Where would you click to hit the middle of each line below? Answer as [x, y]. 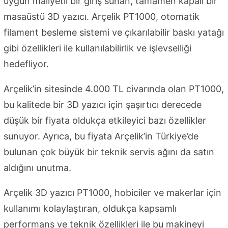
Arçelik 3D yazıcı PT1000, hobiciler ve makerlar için [112, 193]
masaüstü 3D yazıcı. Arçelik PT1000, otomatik [102, 17]
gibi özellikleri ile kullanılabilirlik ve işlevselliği [97, 48]
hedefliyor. [26, 64]
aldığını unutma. [37, 168]
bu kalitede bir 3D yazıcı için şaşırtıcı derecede [103, 105]
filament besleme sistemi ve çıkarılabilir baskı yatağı [114, 33]
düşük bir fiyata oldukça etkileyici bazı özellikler [105, 121]
